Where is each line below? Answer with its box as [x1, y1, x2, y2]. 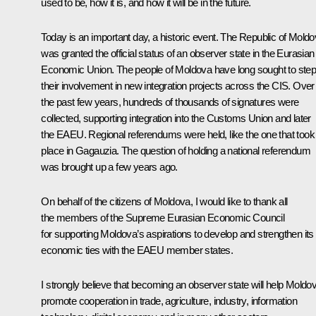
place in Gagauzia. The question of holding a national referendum [41, 145, 310, 157]
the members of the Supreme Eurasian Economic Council [41, 212, 285, 224]
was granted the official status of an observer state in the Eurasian [41, 47, 315, 60]
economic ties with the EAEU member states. [41, 244, 233, 257]
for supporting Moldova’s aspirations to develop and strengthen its [41, 228, 314, 241]
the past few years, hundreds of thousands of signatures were [41, 96, 299, 109]
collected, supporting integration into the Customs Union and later [41, 112, 311, 125]
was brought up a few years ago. [41, 161, 178, 174]
